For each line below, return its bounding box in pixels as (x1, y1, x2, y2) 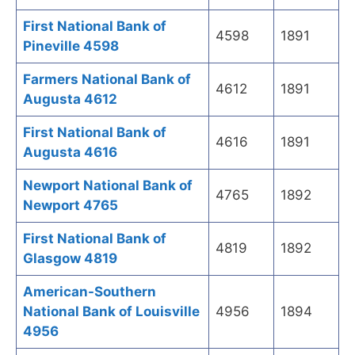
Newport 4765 (23, 197, 118, 214)
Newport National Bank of (23, 177, 193, 194)
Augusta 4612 (23, 91, 117, 108)
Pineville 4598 (23, 38, 119, 55)
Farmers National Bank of (23, 71, 191, 88)
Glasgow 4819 (23, 250, 117, 267)
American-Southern (23, 284, 156, 300)
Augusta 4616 (23, 144, 117, 161)
